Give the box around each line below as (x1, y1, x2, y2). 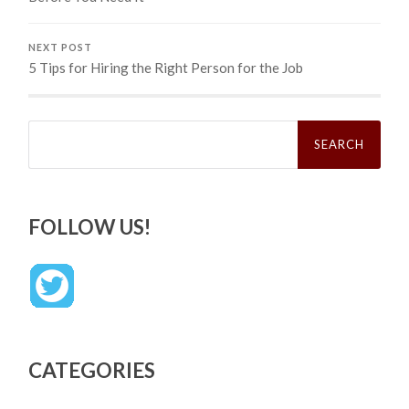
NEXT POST (28, 42, 93, 54)
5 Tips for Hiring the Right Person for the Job (28, 59, 304, 77)
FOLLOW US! (28, 215, 152, 240)
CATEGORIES (28, 358, 156, 383)
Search (27, 118, 69, 135)
